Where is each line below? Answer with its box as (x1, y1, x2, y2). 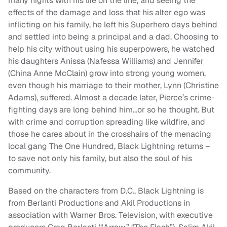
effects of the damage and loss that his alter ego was (8, 7, 205, 18)
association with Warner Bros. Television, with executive (8, 210, 213, 221)
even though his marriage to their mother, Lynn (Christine (8, 80, 219, 91)
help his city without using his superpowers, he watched (8, 44, 215, 55)
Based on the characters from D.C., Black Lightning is (8, 185, 204, 197)
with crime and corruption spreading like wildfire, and (8, 117, 205, 128)
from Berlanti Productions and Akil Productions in (8, 198, 190, 209)
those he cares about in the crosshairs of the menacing (8, 129, 211, 140)
